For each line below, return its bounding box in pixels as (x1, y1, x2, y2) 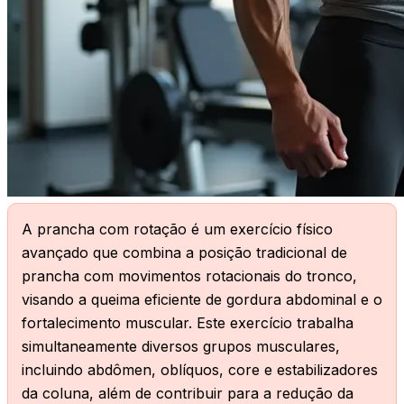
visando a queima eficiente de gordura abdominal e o (22, 290, 382, 309)
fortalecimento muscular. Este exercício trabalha (22, 314, 353, 333)
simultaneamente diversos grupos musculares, (22, 337, 340, 356)
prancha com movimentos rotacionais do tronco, (22, 267, 357, 286)
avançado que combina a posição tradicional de (22, 243, 347, 262)
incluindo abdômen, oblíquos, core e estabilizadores (22, 361, 378, 380)
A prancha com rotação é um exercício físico (22, 220, 333, 239)
